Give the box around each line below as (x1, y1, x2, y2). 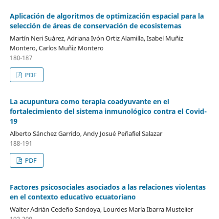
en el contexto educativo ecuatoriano (9, 192, 136, 202)
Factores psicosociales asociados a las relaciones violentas (9, 182, 206, 192)
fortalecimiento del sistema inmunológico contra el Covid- (9, 107, 207, 116)
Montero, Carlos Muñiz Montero (9, 44, 104, 53)
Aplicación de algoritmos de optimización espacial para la (9, 11, 204, 21)
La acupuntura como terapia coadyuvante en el (9, 97, 169, 107)
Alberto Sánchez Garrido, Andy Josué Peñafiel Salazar (9, 129, 162, 138)
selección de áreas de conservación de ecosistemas (9, 21, 181, 31)
